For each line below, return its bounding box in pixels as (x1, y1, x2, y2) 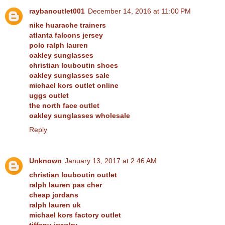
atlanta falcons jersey (29, 31, 103, 39)
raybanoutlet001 (29, 7, 85, 15)
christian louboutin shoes (29, 61, 118, 69)
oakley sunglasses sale (29, 71, 109, 79)
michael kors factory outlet (29, 210, 121, 219)
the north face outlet (29, 101, 99, 109)
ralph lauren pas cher (29, 180, 102, 189)
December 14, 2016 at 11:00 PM (88, 7, 191, 15)
